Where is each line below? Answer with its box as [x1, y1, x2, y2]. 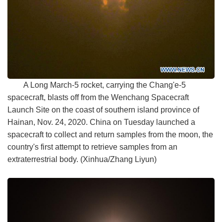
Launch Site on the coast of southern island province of [7, 106, 199, 114]
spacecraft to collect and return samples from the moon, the [7, 130, 213, 139]
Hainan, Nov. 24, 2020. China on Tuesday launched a [7, 118, 195, 127]
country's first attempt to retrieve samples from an [7, 143, 177, 152]
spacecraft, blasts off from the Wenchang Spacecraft [7, 93, 189, 102]
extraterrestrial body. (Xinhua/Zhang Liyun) [7, 155, 157, 164]
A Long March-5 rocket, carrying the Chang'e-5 [23, 81, 186, 90]
